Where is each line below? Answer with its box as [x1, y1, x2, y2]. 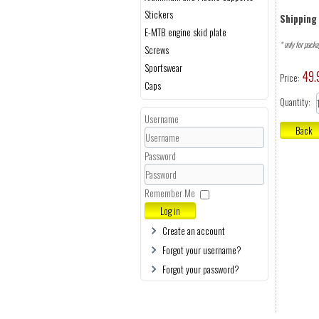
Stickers [145, 7, 173, 21]
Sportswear [145, 61, 182, 75]
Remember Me [145, 186, 195, 200]
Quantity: [280, 94, 310, 109]
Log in [160, 204, 180, 218]
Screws [145, 43, 169, 57]
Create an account [162, 224, 225, 238]
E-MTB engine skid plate [145, 25, 226, 39]
